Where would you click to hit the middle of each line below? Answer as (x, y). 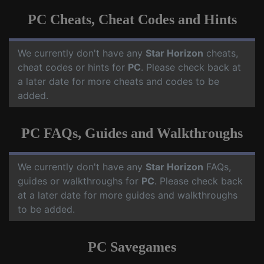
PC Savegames (132, 247)
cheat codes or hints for (73, 67)
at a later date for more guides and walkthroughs (128, 195)
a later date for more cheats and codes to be (118, 82)
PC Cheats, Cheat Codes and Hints (132, 20)
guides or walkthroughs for (80, 181)
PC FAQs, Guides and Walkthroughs (132, 133)
